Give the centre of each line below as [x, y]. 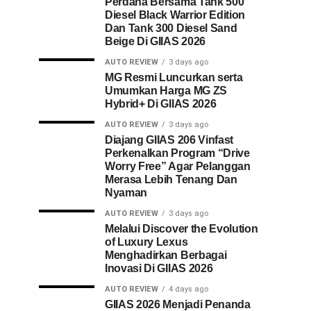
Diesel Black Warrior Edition [175, 15]
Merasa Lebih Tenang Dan [171, 179]
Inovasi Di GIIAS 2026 [159, 268]
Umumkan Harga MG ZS [166, 91]
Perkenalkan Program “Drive [177, 153]
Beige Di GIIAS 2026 [155, 41]
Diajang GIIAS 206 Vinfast [169, 140]
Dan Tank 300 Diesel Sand [171, 28]
